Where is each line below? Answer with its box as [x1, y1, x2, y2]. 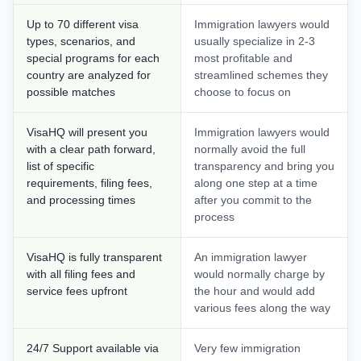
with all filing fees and [27, 268, 135, 280]
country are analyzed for [27, 69, 151, 81]
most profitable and [194, 52, 293, 64]
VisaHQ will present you [27, 127, 147, 139]
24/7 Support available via [27, 342, 159, 355]
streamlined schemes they [194, 69, 328, 81]
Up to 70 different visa [27, 19, 139, 31]
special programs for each [27, 52, 160, 64]
